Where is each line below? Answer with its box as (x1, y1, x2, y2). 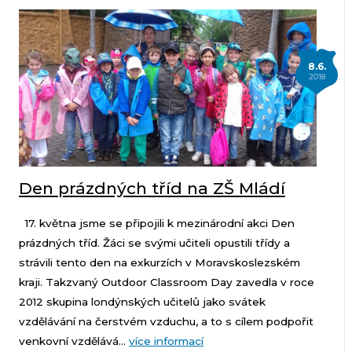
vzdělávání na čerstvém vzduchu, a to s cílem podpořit (18, 315, 313, 328)
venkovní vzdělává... (18, 335, 129, 348)
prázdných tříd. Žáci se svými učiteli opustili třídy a (18, 236, 290, 250)
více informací (128, 335, 203, 348)
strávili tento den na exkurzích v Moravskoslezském (18, 256, 300, 269)
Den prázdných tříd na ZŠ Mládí (18, 178, 285, 199)
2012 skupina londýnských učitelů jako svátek (18, 295, 266, 309)
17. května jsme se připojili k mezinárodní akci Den (18, 217, 295, 230)
